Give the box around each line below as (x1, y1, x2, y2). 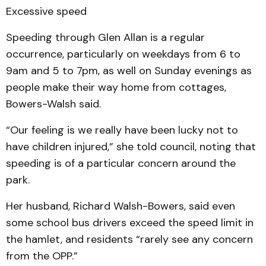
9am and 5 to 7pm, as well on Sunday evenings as (6, 64, 252, 78)
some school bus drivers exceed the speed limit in (6, 216, 254, 230)
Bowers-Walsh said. (6, 97, 101, 111)
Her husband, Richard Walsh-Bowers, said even (6, 199, 235, 213)
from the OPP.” (6, 249, 78, 263)
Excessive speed (6, 4, 87, 18)
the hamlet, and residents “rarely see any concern (6, 232, 253, 246)
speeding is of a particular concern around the (6, 156, 236, 170)
